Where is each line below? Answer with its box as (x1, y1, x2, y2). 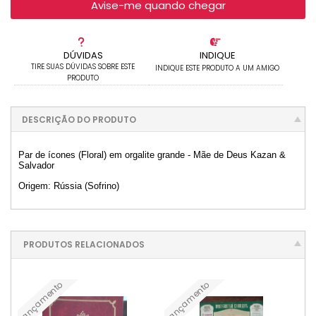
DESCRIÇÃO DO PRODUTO (22, 114, 136, 126)
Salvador (18, 159, 54, 171)
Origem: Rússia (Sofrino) (18, 181, 119, 192)
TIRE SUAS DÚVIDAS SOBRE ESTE (31, 61, 135, 72)
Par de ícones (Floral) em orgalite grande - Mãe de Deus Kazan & (18, 149, 286, 160)
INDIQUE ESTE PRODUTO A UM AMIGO (155, 63, 280, 73)
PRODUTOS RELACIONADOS (23, 238, 145, 250)
